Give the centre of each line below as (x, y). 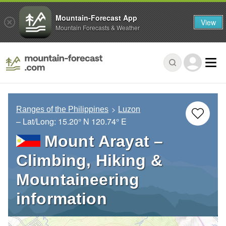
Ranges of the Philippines (62, 109)
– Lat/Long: (37, 122)
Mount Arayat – (104, 142)
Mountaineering (78, 180)
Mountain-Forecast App (96, 17)
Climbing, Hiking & (89, 161)
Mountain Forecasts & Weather (98, 27)
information (62, 199)
